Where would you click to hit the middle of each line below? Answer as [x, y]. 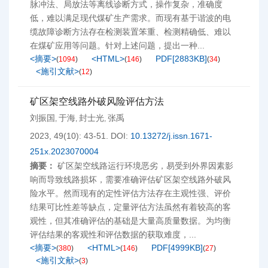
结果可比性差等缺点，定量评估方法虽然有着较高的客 [130, 207]
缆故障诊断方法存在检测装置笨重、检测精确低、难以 [130, 32]
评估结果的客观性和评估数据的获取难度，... [113, 234]
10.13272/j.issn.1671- [171, 136]
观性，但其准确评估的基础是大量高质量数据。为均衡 [130, 221]
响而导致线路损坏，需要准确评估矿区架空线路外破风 [130, 179]
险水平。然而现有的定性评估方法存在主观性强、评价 [130, 193]
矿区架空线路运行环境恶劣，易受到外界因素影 [145, 166]
